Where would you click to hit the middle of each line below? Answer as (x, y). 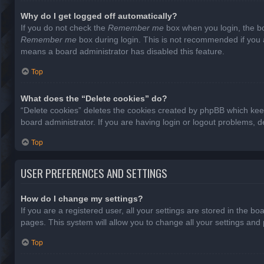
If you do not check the (64, 28)
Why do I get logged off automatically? (99, 16)
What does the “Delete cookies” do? (94, 98)
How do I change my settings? (82, 198)
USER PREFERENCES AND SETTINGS (94, 173)
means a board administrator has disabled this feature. (123, 52)
